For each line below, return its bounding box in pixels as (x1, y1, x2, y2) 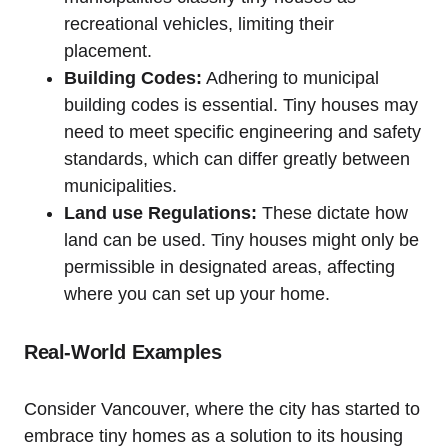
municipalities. (64, 175, 177, 196)
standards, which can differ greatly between (64, 148, 410, 169)
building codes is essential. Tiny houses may (64, 94, 418, 115)
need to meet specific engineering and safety (64, 121, 421, 142)
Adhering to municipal (202, 67, 379, 88)
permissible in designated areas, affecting (64, 256, 395, 277)
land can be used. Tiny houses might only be (64, 229, 419, 250)
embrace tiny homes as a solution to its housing (24, 425, 403, 446)
